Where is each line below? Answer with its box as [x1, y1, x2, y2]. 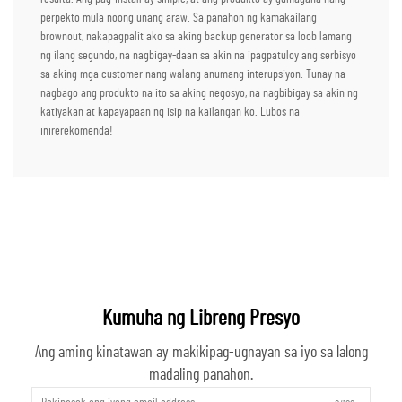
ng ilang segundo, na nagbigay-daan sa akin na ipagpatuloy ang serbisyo [40, 48, 356, 62]
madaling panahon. [149, 366, 253, 383]
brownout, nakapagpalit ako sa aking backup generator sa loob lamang [40, 30, 352, 43]
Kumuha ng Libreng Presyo [102, 307, 300, 329]
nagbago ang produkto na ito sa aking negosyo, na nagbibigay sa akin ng [40, 86, 358, 100]
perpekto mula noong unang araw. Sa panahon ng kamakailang [40, 11, 317, 24]
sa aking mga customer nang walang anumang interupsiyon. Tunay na [40, 67, 345, 81]
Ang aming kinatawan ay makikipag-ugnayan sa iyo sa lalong [34, 344, 368, 361]
